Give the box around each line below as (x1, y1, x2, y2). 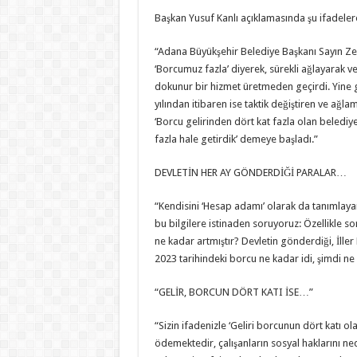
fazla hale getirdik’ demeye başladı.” (154, 132, 318, 145)
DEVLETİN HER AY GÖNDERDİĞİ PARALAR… (154, 166, 347, 178)
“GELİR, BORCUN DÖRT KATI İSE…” (154, 285, 313, 298)
